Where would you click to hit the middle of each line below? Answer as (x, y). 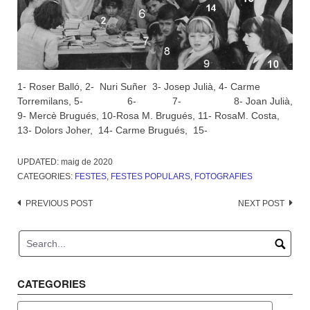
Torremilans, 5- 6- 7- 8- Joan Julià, (155, 101)
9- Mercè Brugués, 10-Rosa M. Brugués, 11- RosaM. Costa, (148, 115)
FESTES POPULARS (151, 176)
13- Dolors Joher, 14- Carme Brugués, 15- (112, 130)
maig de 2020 (87, 162)
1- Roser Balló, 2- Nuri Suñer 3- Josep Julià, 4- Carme (139, 86)
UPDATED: (39, 162)
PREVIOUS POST (59, 203)
